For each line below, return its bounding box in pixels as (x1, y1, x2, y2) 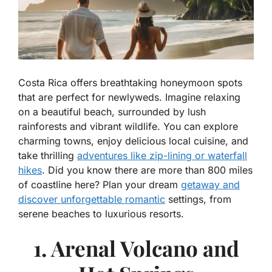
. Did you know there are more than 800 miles (42, 164, 253, 177)
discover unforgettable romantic (18, 193, 165, 206)
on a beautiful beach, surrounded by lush (18, 106, 206, 118)
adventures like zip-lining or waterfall (77, 149, 247, 162)
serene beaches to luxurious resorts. (18, 208, 184, 220)
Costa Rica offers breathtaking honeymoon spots (18, 76, 242, 89)
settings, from (165, 193, 231, 206)
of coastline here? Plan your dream (18, 178, 181, 191)
